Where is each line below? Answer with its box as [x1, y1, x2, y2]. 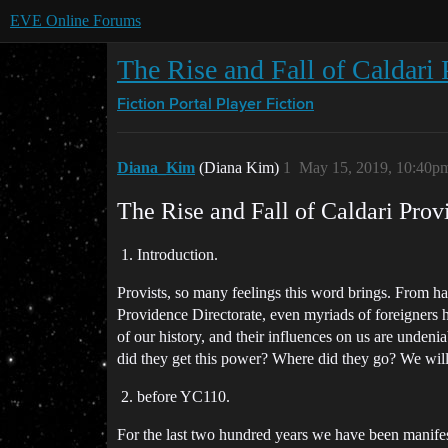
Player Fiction [216, 97, 314, 113]
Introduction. [137, 246, 218, 263]
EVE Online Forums [10, 12, 141, 29]
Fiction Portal [117, 97, 212, 113]
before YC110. [137, 388, 230, 405]
